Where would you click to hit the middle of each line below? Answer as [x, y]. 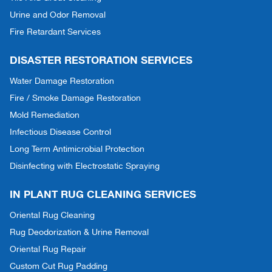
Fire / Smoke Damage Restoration [75, 97]
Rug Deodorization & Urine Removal [79, 232]
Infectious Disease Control [60, 131]
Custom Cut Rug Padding [59, 266]
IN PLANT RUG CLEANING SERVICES [103, 194]
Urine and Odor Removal [58, 14]
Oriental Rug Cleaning [52, 215]
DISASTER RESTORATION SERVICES [101, 59]
